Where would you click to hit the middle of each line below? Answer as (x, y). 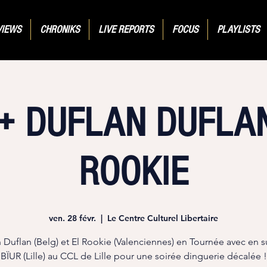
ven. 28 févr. (72, 218)
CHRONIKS (60, 30)
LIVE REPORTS (126, 30)
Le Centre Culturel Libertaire (163, 218)
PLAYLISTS (238, 30)
